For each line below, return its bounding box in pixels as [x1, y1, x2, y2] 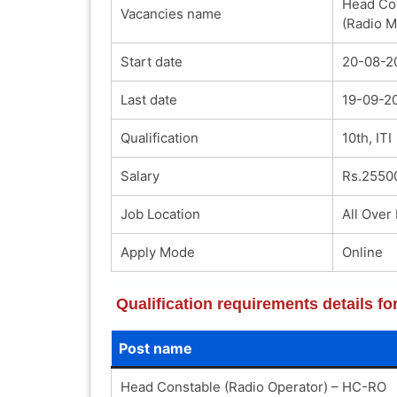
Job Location [120, 205, 200, 222]
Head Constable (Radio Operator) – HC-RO [120, 378, 386, 395]
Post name [118, 339, 192, 357]
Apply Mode [120, 243, 195, 261]
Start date [120, 52, 183, 70]
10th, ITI [341, 128, 392, 146]
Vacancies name [120, 4, 222, 22]
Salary [120, 167, 160, 184]
